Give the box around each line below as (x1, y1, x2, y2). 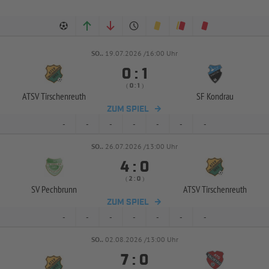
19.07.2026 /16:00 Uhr (105, 49, 178, 58)
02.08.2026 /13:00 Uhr (104, 235, 178, 244)
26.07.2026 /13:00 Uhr (105, 142, 178, 151)
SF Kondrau (196, 90, 234, 102)
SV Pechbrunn (31, 183, 77, 195)
